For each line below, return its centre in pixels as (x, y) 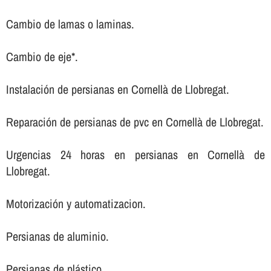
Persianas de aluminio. (57, 236)
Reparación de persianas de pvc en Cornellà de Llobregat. (135, 122)
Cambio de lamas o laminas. (70, 24)
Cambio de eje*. (42, 56)
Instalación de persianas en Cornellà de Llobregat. (117, 89)
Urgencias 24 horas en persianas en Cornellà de (135, 154)
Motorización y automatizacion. (76, 203)
